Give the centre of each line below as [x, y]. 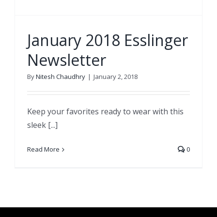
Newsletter [67, 60]
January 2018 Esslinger [108, 40]
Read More [43, 149]
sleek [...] [42, 125]
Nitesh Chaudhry [61, 77]
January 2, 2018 [116, 77]
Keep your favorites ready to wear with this [105, 112]
